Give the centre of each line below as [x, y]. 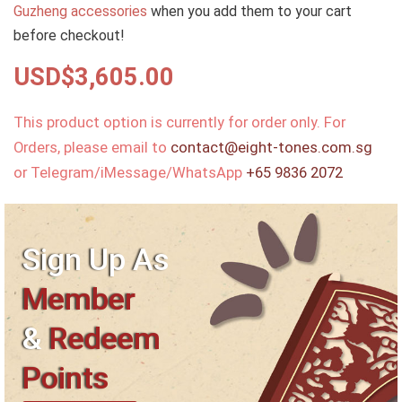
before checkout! [69, 35]
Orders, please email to [92, 148]
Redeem [105, 339]
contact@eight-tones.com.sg [271, 148]
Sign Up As [96, 260]
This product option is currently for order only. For [179, 123]
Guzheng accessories [80, 11]
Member [79, 299]
